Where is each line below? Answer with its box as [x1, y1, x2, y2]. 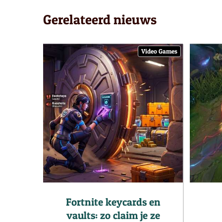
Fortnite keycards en [65, 195, 161, 208]
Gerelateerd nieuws [43, 11, 157, 28]
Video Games [141, 47, 177, 55]
